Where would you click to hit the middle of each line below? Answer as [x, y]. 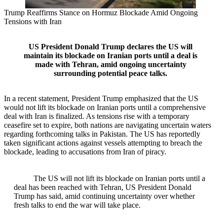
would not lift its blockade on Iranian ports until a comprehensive [105, 108]
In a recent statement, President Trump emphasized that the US [101, 99]
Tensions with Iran [33, 21]
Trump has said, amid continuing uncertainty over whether [104, 196]
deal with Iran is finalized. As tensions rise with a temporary [97, 116]
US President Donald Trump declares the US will [110, 47]
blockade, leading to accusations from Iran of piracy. [85, 152]
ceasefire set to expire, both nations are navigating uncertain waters [108, 125]
